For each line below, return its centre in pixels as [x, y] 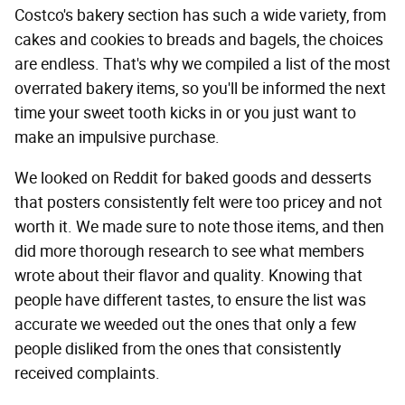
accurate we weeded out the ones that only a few [185, 325]
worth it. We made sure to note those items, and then [199, 227]
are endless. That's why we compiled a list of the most [202, 65]
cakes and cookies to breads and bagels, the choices [199, 40]
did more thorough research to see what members [189, 252]
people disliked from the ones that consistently [178, 349]
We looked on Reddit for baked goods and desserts [193, 179]
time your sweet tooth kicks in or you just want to [185, 113]
